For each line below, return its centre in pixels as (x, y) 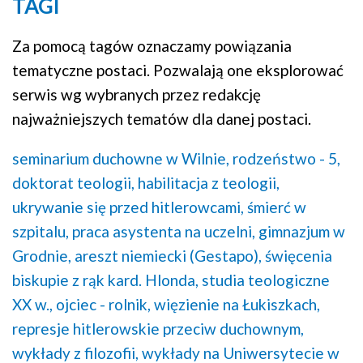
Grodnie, (42, 256)
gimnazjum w (302, 232)
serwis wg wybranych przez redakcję (137, 95)
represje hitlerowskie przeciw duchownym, (158, 329)
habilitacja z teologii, (209, 183)
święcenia (299, 256)
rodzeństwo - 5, (286, 159)
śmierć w (277, 207)
